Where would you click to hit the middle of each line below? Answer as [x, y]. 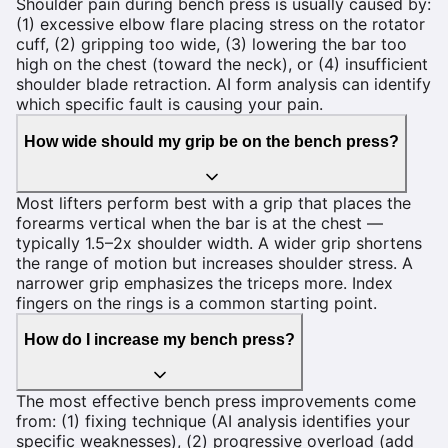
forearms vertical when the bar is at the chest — [199, 222]
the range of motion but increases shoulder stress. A [214, 262]
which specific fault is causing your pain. [169, 104]
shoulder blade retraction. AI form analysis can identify [223, 84]
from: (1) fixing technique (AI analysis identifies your [213, 420]
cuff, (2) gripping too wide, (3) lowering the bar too [211, 44]
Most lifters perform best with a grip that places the [213, 202]
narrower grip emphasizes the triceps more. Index [204, 282]
